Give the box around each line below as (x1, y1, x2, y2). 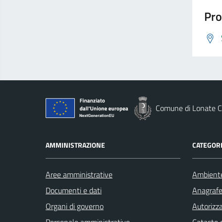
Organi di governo (46, 200, 104, 213)
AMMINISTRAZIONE (46, 140, 105, 151)
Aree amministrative (46, 168, 112, 181)
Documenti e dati (46, 184, 102, 197)
